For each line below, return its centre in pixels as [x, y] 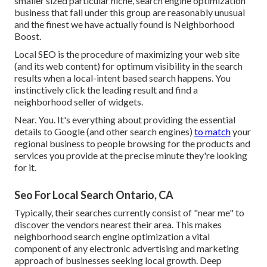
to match [212, 131]
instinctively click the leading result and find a [106, 89]
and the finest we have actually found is [94, 24]
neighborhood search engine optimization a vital [112, 236]
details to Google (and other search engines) [104, 131]
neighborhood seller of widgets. [79, 101]
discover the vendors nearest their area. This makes [118, 224]
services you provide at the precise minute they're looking [131, 155]
